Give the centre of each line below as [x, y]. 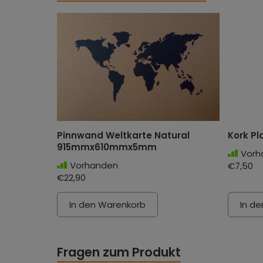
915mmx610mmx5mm [107, 147]
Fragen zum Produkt [119, 252]
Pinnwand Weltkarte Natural [123, 135]
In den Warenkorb [107, 205]
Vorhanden [94, 165]
